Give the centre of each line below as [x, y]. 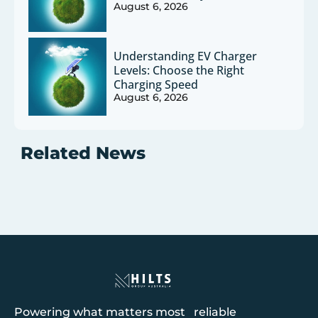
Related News [83, 153]
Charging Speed [156, 85]
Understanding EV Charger [186, 56]
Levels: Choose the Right [179, 71]
